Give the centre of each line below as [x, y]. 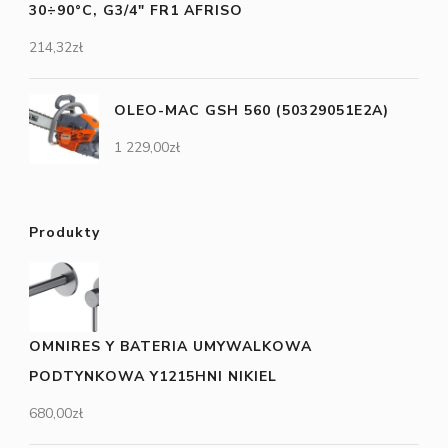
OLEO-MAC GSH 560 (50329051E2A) [251, 110]
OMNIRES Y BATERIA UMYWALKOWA [170, 346]
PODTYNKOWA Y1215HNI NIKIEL [153, 376]
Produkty [64, 232]
